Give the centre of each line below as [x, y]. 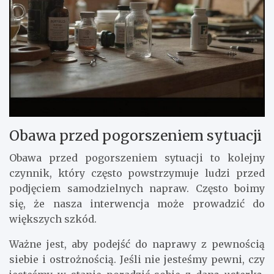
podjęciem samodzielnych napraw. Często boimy [137, 189]
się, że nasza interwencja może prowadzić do [137, 204]
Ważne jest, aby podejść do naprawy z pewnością [137, 244]
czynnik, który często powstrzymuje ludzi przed [137, 173]
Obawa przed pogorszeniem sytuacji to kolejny [137, 158]
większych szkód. [53, 219]
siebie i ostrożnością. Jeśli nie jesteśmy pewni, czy [137, 260]
